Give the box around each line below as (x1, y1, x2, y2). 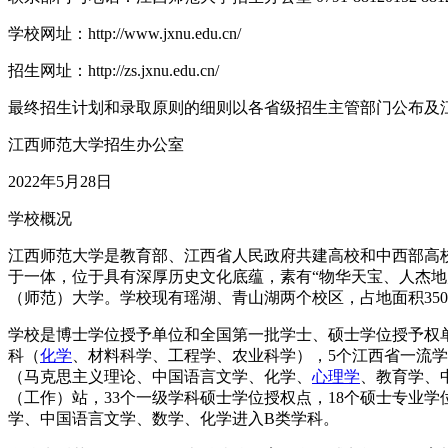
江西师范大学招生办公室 (8, 136, 184, 154)
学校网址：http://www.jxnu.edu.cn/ (8, 25, 241, 43)
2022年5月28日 (8, 173, 112, 191)
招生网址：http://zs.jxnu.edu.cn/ (8, 62, 219, 80)
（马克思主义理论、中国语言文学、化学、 (8, 368, 312, 386)
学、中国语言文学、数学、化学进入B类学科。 (8, 410, 339, 428)
